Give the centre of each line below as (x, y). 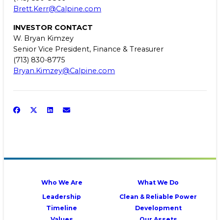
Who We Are (62, 182)
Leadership (62, 196)
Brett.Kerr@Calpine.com (57, 9)
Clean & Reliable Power (158, 196)
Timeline (62, 208)
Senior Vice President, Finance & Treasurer (89, 49)
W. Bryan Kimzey (44, 39)
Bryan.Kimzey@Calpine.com (64, 71)
